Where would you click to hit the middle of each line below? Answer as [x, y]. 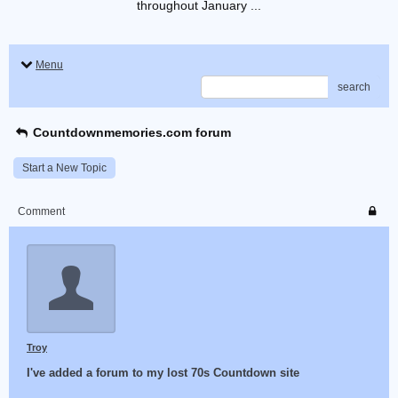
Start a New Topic [64, 168]
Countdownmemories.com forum [131, 132]
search [354, 87]
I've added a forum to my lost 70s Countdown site [163, 373]
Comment [41, 211]
